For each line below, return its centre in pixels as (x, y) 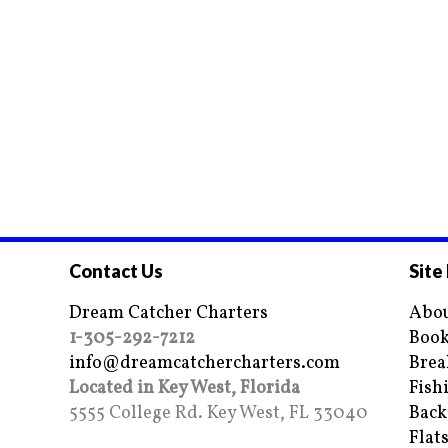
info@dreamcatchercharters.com (204, 363)
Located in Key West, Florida (184, 388)
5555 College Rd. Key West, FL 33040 (218, 413)
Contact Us (116, 271)
